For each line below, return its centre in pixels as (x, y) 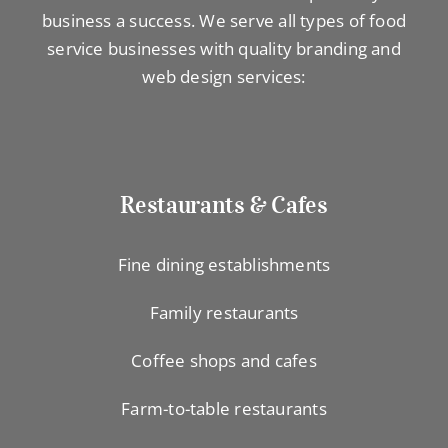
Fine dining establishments (224, 265)
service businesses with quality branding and (224, 48)
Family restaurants (224, 313)
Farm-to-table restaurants (224, 409)
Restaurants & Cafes (224, 205)
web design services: (224, 76)
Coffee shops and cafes (224, 361)
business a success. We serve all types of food (224, 20)
